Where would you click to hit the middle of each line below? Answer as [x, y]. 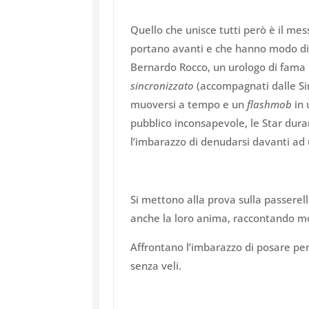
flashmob [270, 104]
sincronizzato [162, 86]
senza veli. [156, 266]
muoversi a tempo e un [189, 104]
